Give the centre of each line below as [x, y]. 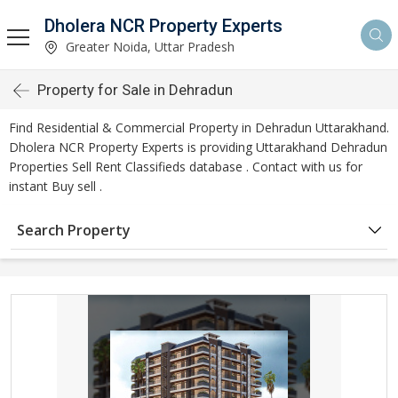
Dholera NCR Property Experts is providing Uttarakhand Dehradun [198, 147]
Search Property [74, 230]
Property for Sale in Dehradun [135, 90]
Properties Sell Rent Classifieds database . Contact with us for [186, 167]
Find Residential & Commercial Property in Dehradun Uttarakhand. [199, 127]
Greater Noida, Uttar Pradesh [148, 46]
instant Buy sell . [56, 186]
